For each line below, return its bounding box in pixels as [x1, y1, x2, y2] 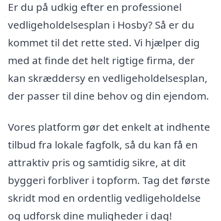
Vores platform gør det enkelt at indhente [8, 120, 210, 134]
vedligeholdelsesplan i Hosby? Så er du [8, 17, 194, 32]
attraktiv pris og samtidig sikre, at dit [8, 155, 186, 170]
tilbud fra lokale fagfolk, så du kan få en [8, 138, 198, 152]
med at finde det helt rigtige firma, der [8, 53, 195, 67]
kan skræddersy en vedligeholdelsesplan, [8, 71, 208, 85]
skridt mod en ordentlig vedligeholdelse [8, 191, 201, 205]
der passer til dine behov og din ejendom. [8, 88, 209, 103]
